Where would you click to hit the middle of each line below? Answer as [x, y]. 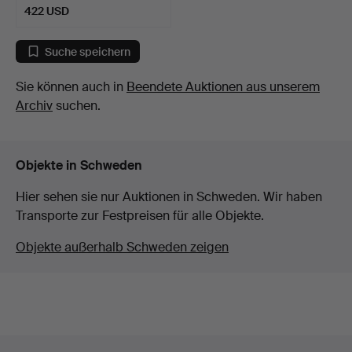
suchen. [77, 106]
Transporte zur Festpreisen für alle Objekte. [140, 216]
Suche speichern [88, 51]
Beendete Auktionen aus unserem [223, 87]
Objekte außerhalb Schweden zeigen [122, 247]
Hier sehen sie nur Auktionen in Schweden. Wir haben [169, 197]
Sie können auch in [71, 87]
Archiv [34, 106]
